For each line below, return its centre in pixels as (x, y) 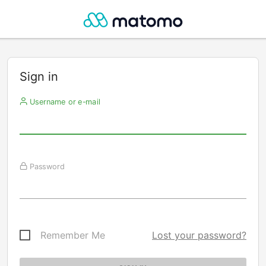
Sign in (39, 77)
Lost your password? (199, 235)
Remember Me (73, 235)
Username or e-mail (64, 102)
